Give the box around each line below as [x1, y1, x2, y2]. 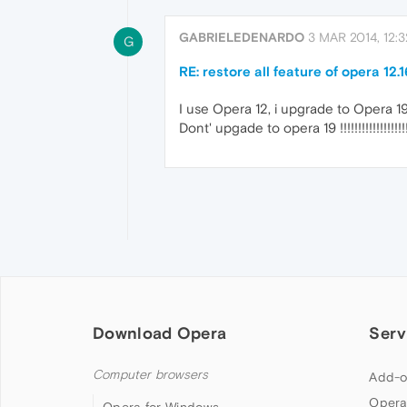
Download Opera [93, 323, 227, 343]
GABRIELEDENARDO [179, 30, 304, 45]
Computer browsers [93, 367, 209, 383]
